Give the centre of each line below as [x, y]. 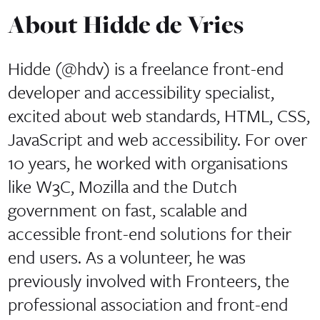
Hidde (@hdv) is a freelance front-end [145, 69]
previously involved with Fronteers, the [148, 281]
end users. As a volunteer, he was [126, 257]
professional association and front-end [147, 304]
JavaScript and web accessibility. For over [157, 139]
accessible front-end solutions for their [149, 234]
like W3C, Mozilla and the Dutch [122, 186]
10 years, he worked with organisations [147, 163]
